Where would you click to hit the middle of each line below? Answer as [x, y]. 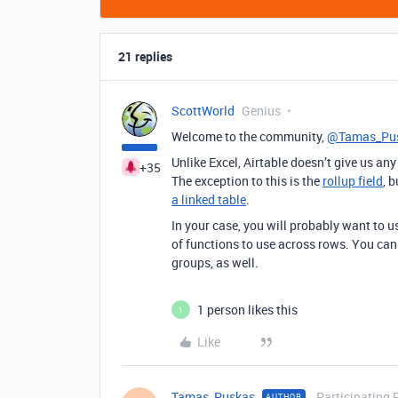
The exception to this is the [247, 181]
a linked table [209, 199]
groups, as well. [215, 263]
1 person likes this [247, 310]
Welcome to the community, [249, 136]
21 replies [145, 56]
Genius [261, 111]
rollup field [353, 181]
